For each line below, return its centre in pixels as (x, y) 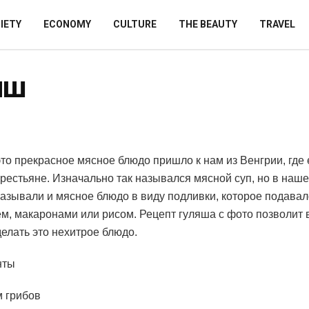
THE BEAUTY (208, 24)
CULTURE (135, 24)
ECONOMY (67, 24)
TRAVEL (277, 24)
